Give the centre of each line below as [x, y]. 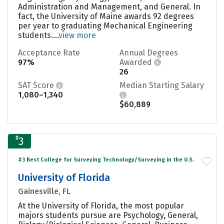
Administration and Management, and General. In [109, 6]
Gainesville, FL [44, 191]
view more [77, 35]
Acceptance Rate [49, 52]
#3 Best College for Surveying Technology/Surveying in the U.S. [106, 159]
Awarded [137, 62]
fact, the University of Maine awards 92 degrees [106, 16]
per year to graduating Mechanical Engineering [105, 25]
